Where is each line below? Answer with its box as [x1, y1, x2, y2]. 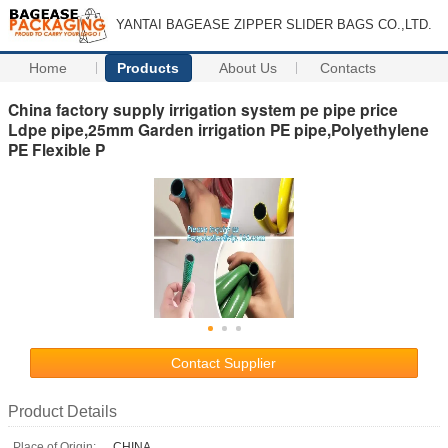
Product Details [8, 402, 117, 420]
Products [117, 60, 180, 76]
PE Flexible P [8, 137, 105, 161]
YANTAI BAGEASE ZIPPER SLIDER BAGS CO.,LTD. [116, 17, 432, 32]
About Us [219, 60, 278, 76]
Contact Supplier [171, 354, 277, 371]
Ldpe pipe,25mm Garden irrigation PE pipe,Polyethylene [8, 117, 429, 141]
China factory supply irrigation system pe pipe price [8, 97, 398, 121]
